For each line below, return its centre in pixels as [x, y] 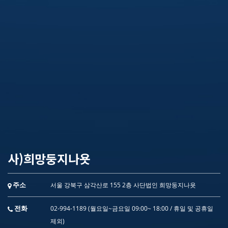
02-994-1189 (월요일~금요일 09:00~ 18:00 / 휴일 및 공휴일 [132, 209]
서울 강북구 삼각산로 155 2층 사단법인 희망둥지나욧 [123, 185]
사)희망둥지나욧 [49, 159]
